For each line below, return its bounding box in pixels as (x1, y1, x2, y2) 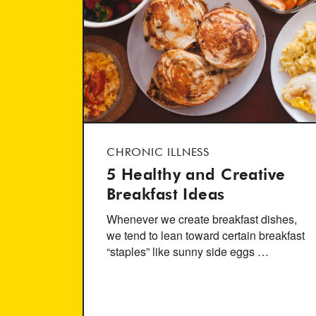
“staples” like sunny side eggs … (107, 243, 269, 260)
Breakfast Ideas (107, 188, 225, 204)
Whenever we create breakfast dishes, (107, 211, 297, 228)
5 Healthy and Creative (107, 168, 286, 184)
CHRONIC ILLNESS (107, 147, 209, 159)
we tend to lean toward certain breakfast (107, 227, 305, 244)
